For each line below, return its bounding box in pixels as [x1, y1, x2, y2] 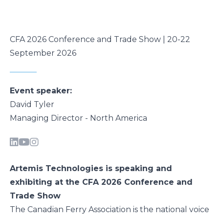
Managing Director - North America [10, 113, 147, 123]
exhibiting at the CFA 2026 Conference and [10, 177, 193, 187]
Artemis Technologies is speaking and [10, 164, 172, 173]
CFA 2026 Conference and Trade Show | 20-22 [10, 35, 190, 44]
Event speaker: [10, 86, 72, 95]
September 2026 [10, 48, 76, 58]
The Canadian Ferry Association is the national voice [10, 205, 209, 214]
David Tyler [10, 99, 54, 109]
